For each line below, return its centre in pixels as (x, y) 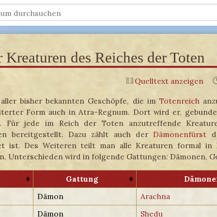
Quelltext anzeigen (169, 81)
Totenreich (179, 101)
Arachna (155, 196)
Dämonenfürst (180, 134)
